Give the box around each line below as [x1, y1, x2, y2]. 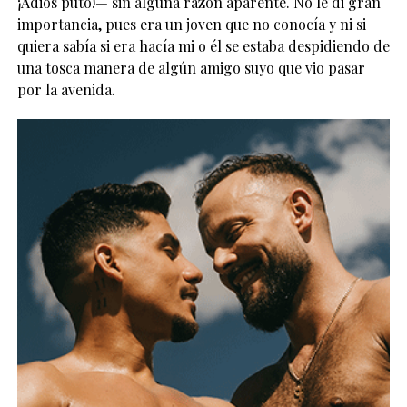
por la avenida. [16, 79, 115, 99]
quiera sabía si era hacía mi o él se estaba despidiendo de [16, 35, 390, 55]
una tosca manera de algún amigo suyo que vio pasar [16, 57, 365, 77]
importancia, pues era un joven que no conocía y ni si [16, 14, 366, 34]
